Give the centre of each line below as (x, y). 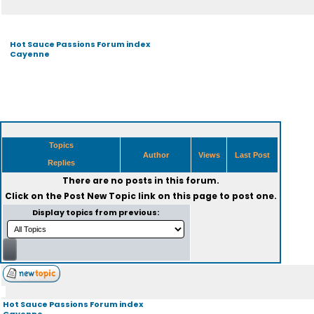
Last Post (252, 155)
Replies (61, 163)
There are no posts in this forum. (141, 180)
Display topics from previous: (96, 212)
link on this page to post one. (206, 196)
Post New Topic (100, 196)
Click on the (34, 196)
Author (156, 155)
